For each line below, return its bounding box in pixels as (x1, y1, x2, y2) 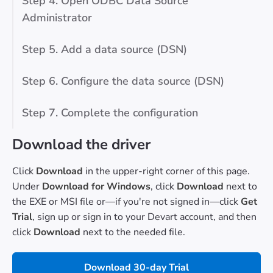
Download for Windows (40, 180, 151, 194)
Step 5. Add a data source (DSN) (22, 42, 187, 57)
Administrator (22, 10, 92, 26)
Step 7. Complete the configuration (22, 105, 198, 121)
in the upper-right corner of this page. (83, 165, 250, 179)
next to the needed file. (80, 225, 185, 239)
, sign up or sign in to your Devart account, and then (32, 210, 257, 224)
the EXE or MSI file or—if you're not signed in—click (12, 195, 238, 209)
